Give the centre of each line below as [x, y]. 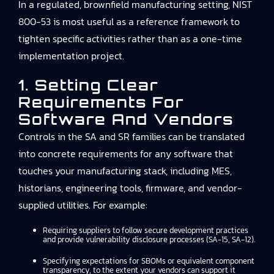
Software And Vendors [126, 119]
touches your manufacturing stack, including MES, [125, 171]
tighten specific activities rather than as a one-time [130, 39]
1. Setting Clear [88, 85]
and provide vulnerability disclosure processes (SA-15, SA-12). [149, 239]
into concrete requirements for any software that [126, 154]
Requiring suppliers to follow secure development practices [146, 230]
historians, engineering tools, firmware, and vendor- [130, 188]
